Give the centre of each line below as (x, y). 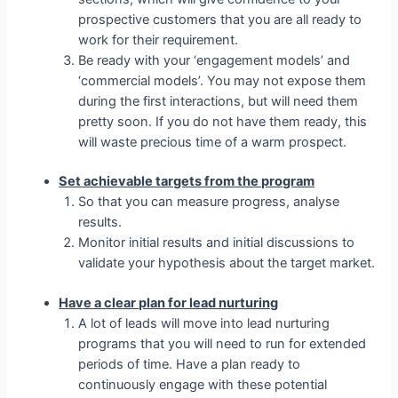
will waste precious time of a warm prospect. (213, 142)
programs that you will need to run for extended (223, 344)
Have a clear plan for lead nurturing (169, 303)
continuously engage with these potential (203, 385)
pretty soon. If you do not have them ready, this (223, 121)
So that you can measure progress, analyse (209, 202)
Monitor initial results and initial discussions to (217, 243)
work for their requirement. (159, 40)
